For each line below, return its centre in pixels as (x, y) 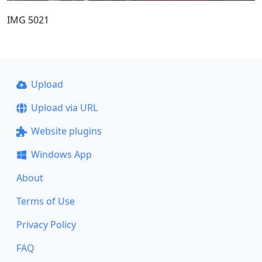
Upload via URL (64, 108)
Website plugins (66, 131)
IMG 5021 (28, 20)
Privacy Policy (46, 225)
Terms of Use (46, 201)
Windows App (61, 154)
